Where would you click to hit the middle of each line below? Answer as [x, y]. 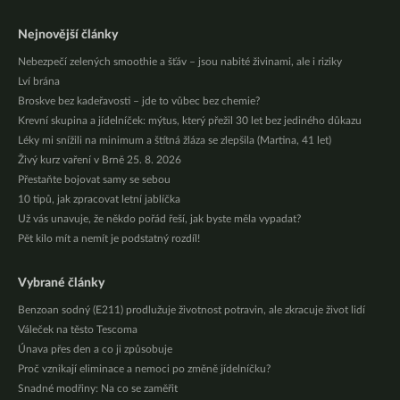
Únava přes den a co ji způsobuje [95, 350]
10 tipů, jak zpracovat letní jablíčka [99, 200]
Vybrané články [61, 283]
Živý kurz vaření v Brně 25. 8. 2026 [100, 160]
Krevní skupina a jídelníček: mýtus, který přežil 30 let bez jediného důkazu [190, 121]
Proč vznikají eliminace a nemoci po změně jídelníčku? [144, 369]
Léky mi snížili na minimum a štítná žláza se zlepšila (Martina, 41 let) [175, 141]
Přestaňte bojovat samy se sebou [94, 180]
